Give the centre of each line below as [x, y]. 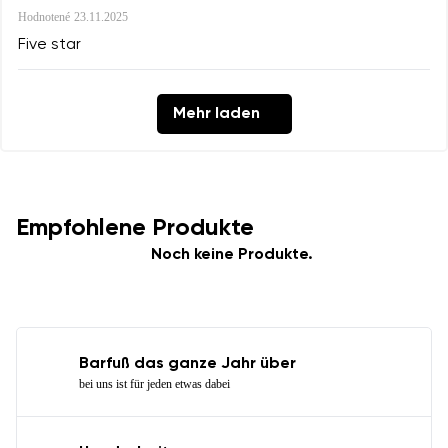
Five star [49, 45]
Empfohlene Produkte [135, 228]
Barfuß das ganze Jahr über [187, 364]
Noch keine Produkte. [232, 255]
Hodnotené [44, 17]
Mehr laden [216, 114]
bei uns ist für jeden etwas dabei [154, 384]
